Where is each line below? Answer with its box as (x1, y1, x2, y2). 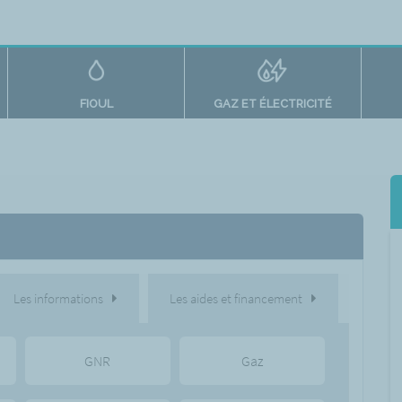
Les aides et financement (169, 289, 302, 307)
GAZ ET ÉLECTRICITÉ (213, 97, 332, 110)
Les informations (13, 289, 103, 307)
